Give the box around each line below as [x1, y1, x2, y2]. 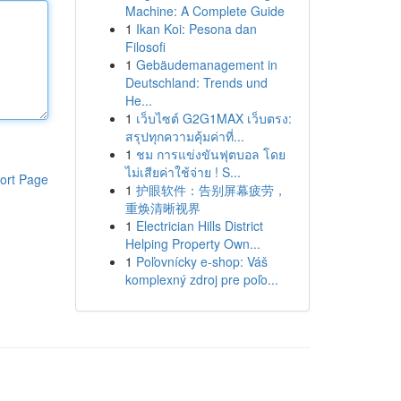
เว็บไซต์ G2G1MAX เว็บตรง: [135, 109, 292, 127]
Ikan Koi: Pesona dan [135, 20, 257, 38]
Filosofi [124, 38, 166, 55]
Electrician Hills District [135, 217, 263, 235]
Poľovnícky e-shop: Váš [135, 252, 268, 270]
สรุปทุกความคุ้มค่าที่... [124, 127, 244, 145]
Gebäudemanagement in [135, 55, 277, 73]
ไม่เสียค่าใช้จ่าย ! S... [124, 163, 241, 181]
